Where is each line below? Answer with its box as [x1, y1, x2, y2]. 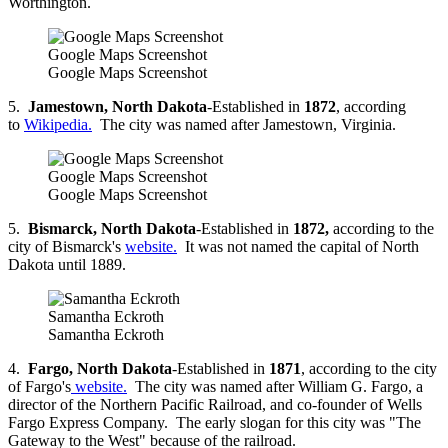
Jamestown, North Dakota [28, 98, 207, 116]
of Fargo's [8, 378, 71, 396]
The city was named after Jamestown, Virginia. [92, 116, 396, 134]
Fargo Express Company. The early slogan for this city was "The [8, 414, 421, 432]
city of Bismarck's [8, 238, 125, 256]
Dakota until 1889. [8, 256, 126, 274]
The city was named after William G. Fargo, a [127, 378, 423, 396]
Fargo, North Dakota [28, 360, 172, 378]
